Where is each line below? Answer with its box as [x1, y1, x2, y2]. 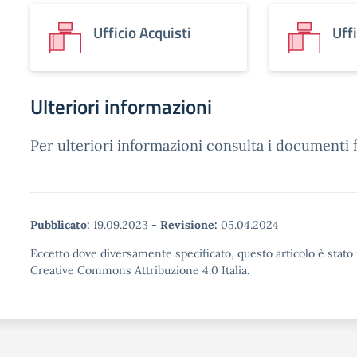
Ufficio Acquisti [93, 21, 191, 44]
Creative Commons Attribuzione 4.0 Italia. [30, 263, 249, 277]
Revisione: [160, 218, 218, 232]
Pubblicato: [30, 218, 90, 232]
